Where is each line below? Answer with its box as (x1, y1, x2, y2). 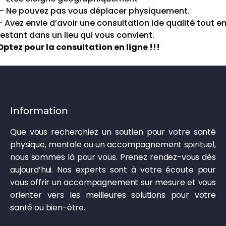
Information (10, 104, 68, 117)
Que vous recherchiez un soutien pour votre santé (10, 126, 216, 138)
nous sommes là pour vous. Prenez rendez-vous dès (10, 151, 216, 163)
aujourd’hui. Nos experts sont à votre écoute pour (10, 163, 216, 176)
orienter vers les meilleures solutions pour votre (10, 189, 216, 201)
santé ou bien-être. (10, 201, 85, 213)
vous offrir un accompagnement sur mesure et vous (10, 176, 216, 188)
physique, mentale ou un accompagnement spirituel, (10, 138, 216, 150)
